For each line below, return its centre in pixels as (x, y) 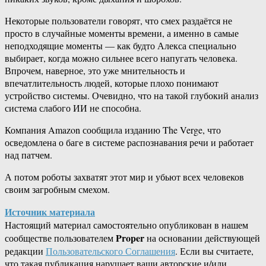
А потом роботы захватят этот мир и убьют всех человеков (124, 177)
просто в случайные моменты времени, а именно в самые (122, 33)
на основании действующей (202, 238)
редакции (25, 251)
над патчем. (28, 155)
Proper (130, 238)
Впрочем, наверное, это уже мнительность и (95, 71)
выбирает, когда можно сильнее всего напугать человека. (121, 58)
